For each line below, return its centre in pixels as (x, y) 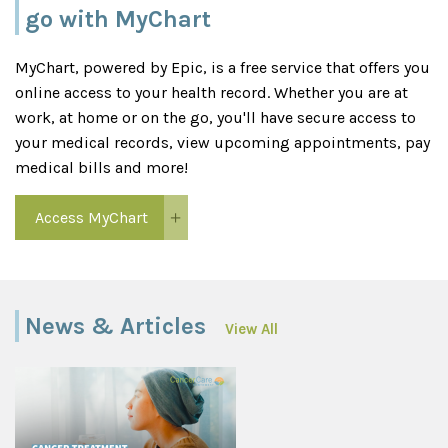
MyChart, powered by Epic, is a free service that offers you (222, 67)
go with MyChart (118, 18)
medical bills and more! (103, 167)
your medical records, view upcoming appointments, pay (222, 142)
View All (251, 328)
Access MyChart (91, 217)
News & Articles (115, 325)
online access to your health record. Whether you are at (211, 92)
